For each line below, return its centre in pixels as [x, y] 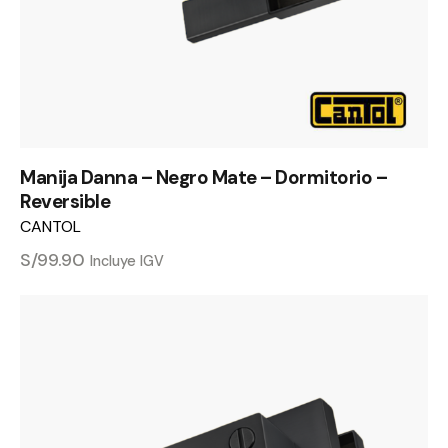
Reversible [65, 201]
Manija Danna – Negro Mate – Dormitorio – [203, 177]
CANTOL [50, 226]
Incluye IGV [127, 260]
